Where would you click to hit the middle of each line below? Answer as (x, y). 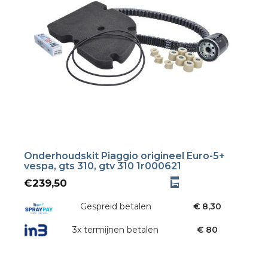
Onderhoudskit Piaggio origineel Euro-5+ (124, 156)
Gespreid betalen (115, 207)
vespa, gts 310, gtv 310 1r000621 (103, 166)
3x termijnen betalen (116, 229)
